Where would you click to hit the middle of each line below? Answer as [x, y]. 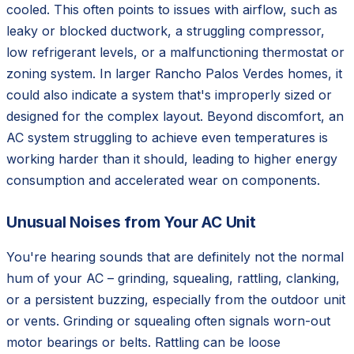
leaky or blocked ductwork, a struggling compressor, [166, 30]
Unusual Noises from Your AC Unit [131, 222]
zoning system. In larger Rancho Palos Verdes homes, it [174, 73]
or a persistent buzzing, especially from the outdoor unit [176, 299]
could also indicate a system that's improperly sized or [169, 94]
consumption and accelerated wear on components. [163, 180]
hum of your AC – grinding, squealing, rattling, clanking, [173, 278]
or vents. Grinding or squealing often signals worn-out [168, 320]
